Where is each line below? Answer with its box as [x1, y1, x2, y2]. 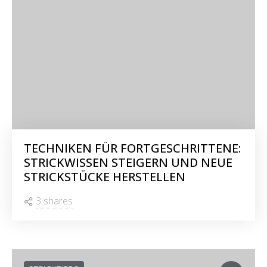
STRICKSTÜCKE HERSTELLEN [24, 169, 185, 185]
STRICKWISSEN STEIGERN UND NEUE [24, 154, 232, 170]
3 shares [36, 194, 73, 207]
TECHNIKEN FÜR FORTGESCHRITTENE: [24, 140, 241, 156]
